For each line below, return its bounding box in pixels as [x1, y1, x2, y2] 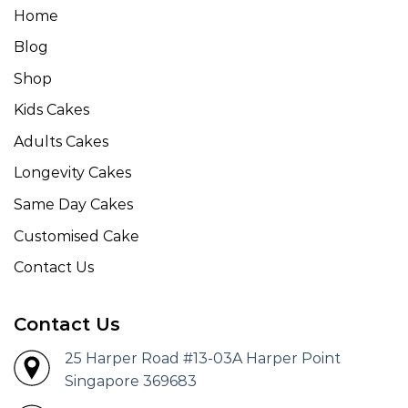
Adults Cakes [14, 132, 108, 150]
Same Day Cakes [14, 196, 133, 214]
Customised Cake [14, 227, 139, 245]
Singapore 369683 [65, 372, 197, 391]
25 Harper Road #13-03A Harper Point [65, 350, 341, 368]
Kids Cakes [14, 101, 89, 119]
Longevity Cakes [14, 164, 131, 182]
